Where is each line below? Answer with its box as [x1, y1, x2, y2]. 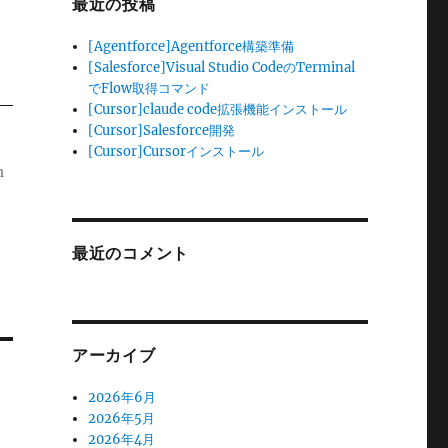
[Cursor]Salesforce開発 [88, 122, 236, 139]
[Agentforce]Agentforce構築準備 [88, 38, 295, 55]
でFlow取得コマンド [88, 80, 211, 97]
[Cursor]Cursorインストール [88, 143, 265, 160]
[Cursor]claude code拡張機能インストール [88, 101, 348, 118]
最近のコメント [71, 244, 190, 263]
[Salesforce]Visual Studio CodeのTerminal [88, 59, 356, 76]
